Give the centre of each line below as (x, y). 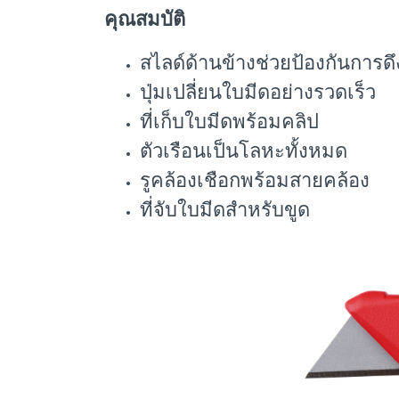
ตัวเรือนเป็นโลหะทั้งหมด (244, 151)
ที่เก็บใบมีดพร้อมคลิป (229, 122)
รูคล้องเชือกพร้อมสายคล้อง (255, 180)
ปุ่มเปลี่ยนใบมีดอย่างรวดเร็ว (258, 92)
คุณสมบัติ (145, 19)
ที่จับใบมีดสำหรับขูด (225, 210)
